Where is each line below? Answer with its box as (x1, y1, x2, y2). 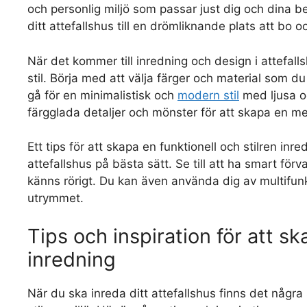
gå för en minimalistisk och (27, 88, 177, 102)
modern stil (177, 88, 239, 102)
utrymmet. (27, 191, 84, 205)
